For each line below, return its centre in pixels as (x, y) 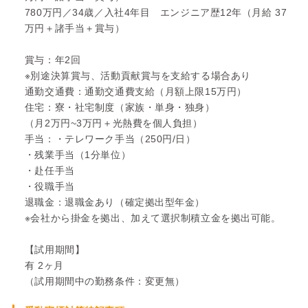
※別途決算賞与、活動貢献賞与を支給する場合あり (137, 75)
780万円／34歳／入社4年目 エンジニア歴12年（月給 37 (156, 12)
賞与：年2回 (53, 59)
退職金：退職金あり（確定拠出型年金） (115, 202)
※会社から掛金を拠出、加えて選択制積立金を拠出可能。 (153, 218)
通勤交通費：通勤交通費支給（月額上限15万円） (135, 91)
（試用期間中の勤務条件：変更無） (104, 281)
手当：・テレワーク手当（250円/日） (110, 139)
